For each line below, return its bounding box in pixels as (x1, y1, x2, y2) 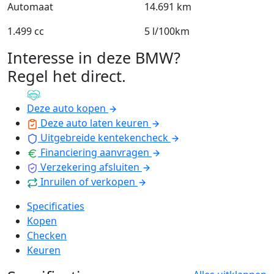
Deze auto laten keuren (40, 116, 149, 130)
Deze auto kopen (27, 102, 106, 116)
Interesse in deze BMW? (7, 46, 180, 68)
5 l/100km (144, 24, 190, 38)
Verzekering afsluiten (40, 160, 139, 174)
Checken (27, 229, 67, 243)
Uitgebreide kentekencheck (40, 131, 168, 145)
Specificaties (27, 199, 84, 213)
